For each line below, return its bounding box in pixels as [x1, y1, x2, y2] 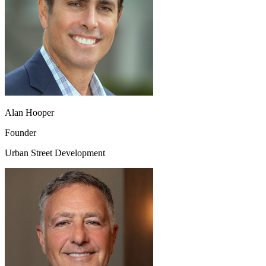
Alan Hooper [5, 107, 54, 118]
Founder [5, 128, 36, 138]
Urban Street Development [5, 148, 105, 159]
